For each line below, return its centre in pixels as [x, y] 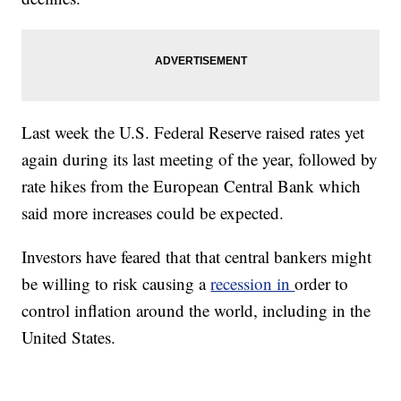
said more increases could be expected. [153, 212]
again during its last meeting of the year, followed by [200, 158]
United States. [69, 337]
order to [322, 283]
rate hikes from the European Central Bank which [192, 185]
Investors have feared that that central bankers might [197, 256]
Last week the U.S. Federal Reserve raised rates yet [193, 132]
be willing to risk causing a [116, 283]
